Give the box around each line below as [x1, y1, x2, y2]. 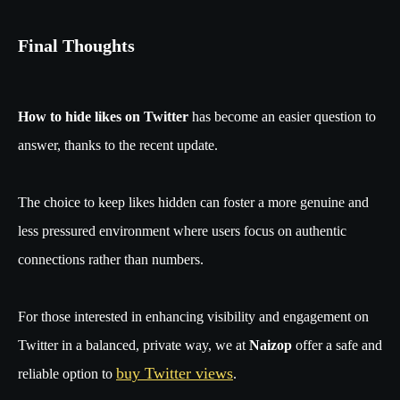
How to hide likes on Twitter [18, 109, 192, 125]
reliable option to [18, 366, 116, 382]
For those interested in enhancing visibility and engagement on [18, 309, 369, 325]
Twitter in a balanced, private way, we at [18, 337, 249, 354]
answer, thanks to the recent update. [18, 137, 221, 154]
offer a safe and [292, 337, 382, 354]
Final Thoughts [18, 36, 135, 56]
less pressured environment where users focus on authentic [18, 223, 346, 239]
